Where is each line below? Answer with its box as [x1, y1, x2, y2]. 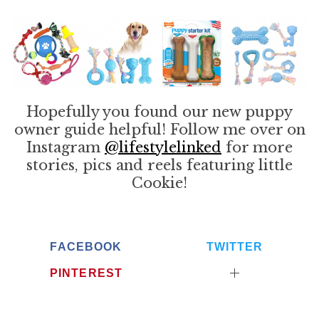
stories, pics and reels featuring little [26, 157, 293, 174]
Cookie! [132, 174, 187, 192]
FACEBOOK [50, 240, 122, 253]
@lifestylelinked [105, 139, 221, 157]
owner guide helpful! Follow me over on [14, 121, 305, 139]
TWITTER [206, 240, 263, 253]
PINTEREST [49, 266, 123, 280]
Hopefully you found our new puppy [26, 103, 293, 121]
